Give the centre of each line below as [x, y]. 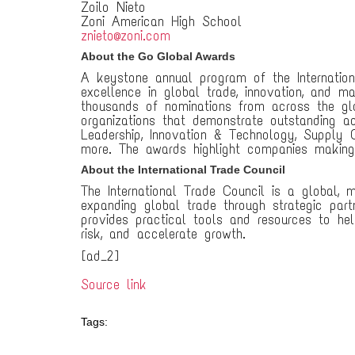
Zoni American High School [161, 21]
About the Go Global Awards [158, 56]
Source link [114, 284]
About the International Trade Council [183, 170]
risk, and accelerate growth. [163, 234]
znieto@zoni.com [126, 36]
